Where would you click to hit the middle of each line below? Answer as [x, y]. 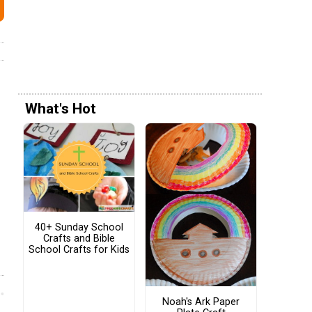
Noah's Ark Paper [201, 302]
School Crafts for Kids [79, 249]
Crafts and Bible [79, 238]
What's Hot [61, 108]
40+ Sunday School [79, 227]
